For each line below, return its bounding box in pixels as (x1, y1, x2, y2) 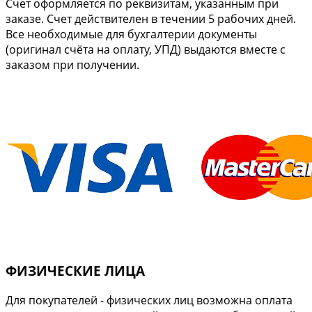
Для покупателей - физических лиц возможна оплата (6, 292, 292, 308)
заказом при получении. (6, 56, 139, 72)
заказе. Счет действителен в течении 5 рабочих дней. (6, 10, 296, 26)
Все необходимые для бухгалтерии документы (6, 26, 257, 42)
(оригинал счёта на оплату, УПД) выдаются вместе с (6, 41, 286, 57)
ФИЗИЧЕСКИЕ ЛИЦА (6, 262, 145, 280)
